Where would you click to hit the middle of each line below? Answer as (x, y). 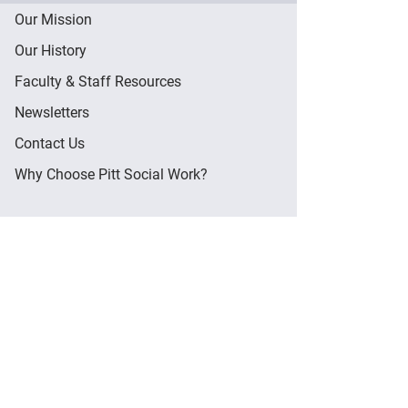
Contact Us (50, 143)
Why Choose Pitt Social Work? (111, 174)
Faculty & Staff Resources (98, 81)
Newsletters (52, 112)
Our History (51, 50)
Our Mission (53, 19)
